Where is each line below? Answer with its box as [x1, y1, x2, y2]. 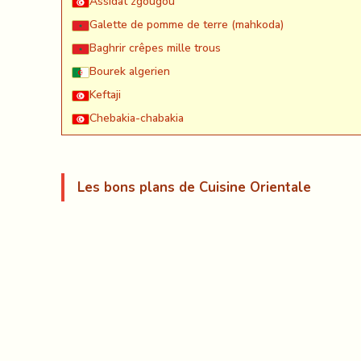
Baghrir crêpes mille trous [89, 40, 221, 56]
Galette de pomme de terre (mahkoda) [89, 17, 284, 33]
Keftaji [89, 87, 121, 103]
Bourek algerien [89, 64, 170, 80]
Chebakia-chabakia [89, 110, 184, 127]
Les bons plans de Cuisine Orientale [77, 178, 311, 197]
